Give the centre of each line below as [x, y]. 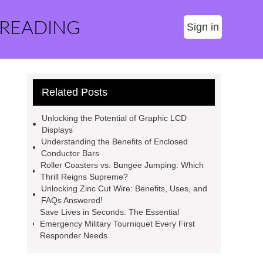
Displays [57, 130]
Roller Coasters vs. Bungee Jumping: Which [122, 165]
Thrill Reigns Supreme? [85, 177]
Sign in [203, 27]
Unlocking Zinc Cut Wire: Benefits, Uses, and [124, 188]
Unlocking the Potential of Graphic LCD [114, 118]
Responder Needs [74, 235]
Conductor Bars [70, 153]
